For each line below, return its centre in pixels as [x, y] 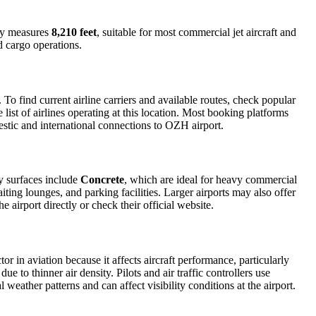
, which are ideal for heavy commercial [211, 180]
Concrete [102, 180]
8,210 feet [74, 32]
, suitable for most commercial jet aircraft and [196, 32]
